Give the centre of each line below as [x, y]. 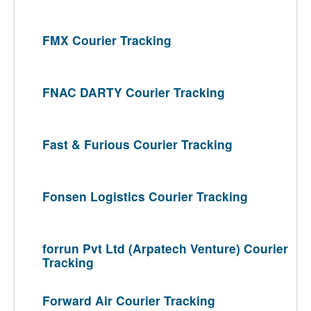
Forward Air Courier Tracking [129, 300]
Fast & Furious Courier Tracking [137, 144]
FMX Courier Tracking [107, 40]
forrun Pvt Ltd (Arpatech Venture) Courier [165, 248]
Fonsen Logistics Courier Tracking [145, 196]
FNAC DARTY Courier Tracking [134, 92]
